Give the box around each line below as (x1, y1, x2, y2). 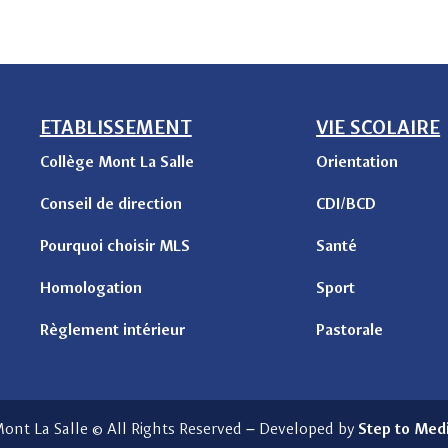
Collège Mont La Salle (39, 152, 194, 171)
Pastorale (316, 320, 384, 339)
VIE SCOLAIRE (316, 115, 441, 139)
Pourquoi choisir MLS (39, 236, 190, 255)
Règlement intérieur (39, 320, 185, 339)
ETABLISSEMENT (39, 115, 192, 139)
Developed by (258, 419, 358, 438)
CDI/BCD (316, 194, 377, 213)
